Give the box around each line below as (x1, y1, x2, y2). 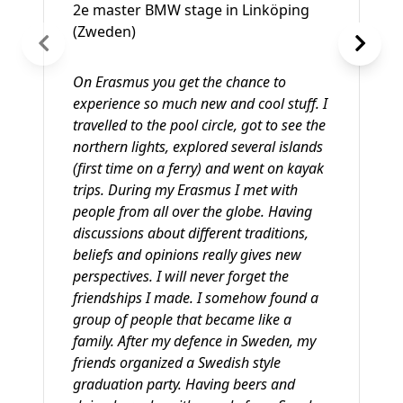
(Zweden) (73, 21, 136, 41)
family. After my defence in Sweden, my (73, 330, 316, 351)
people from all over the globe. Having (73, 201, 312, 221)
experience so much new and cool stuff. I (73, 93, 327, 113)
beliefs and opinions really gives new (73, 244, 301, 264)
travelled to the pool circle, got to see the (73, 114, 326, 135)
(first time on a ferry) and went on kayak (73, 157, 324, 178)
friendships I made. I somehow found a (73, 287, 318, 308)
